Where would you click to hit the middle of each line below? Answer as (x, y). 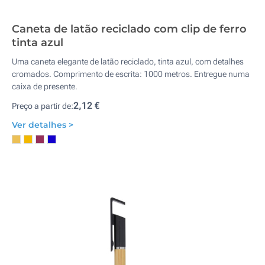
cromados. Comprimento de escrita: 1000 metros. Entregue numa (131, 74)
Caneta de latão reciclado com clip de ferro (129, 29)
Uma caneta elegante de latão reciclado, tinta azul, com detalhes (128, 62)
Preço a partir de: (43, 106)
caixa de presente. (45, 86)
